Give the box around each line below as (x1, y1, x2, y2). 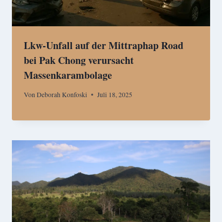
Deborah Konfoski (37, 90, 88, 99)
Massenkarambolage (24, 67, 112, 82)
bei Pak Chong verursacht (24, 53, 134, 67)
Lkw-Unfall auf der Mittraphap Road (24, 38, 183, 53)
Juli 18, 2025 (97, 90, 133, 99)
